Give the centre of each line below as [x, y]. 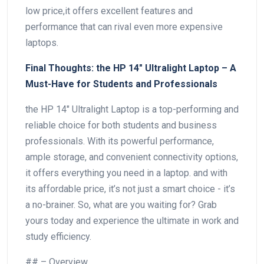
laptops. [42, 42]
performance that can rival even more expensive [124, 27]
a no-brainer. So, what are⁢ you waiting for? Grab [121, 204]
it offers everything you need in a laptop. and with [126, 173]
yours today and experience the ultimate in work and [132, 220]
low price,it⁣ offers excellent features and [109, 11]
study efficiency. [58, 236]
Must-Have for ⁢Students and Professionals [121, 84]
